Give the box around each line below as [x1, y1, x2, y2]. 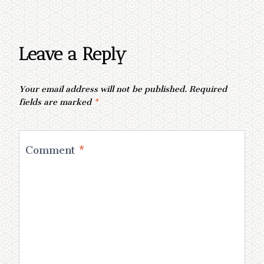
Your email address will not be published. [19, 75, 187, 97]
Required [189, 75, 227, 97]
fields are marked [19, 88, 94, 110]
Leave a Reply [19, 43, 127, 65]
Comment [25, 134, 79, 161]
